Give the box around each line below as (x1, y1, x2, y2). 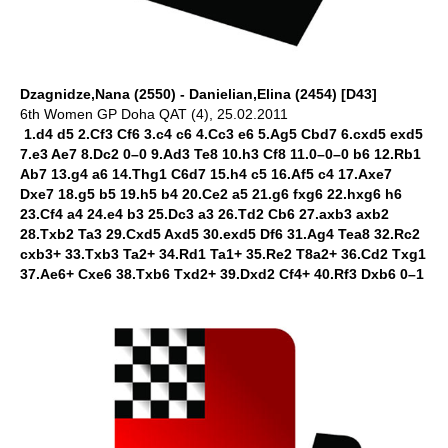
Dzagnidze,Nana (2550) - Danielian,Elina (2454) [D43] (20, 86, 377, 102)
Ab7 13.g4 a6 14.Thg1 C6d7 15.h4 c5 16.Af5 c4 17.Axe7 (20, 166, 392, 182)
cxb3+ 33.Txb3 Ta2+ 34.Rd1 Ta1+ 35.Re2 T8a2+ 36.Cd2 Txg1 (20, 246, 426, 262)
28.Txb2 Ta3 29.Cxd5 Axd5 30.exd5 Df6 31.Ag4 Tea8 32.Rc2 (20, 226, 420, 242)
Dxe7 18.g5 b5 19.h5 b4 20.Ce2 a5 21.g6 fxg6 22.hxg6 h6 (20, 186, 402, 202)
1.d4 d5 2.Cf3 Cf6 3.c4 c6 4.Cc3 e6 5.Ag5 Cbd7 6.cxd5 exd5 (24, 126, 423, 142)
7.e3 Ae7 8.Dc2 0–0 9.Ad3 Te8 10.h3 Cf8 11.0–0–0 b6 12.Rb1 (20, 146, 421, 162)
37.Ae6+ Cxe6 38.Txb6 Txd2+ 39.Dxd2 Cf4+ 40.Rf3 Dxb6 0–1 (20, 266, 424, 282)
